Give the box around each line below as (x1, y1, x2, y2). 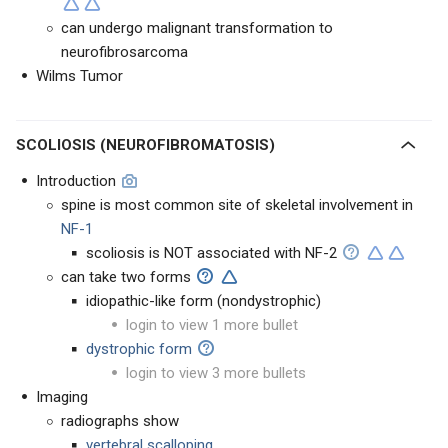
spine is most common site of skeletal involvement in (61, 196, 413, 214)
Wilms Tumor (36, 67, 123, 85)
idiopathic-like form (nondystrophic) (86, 292, 321, 310)
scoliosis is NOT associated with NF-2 (86, 244, 337, 262)
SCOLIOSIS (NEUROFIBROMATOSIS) (26, 136, 275, 154)
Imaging (36, 388, 88, 406)
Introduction (36, 172, 116, 190)
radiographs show (61, 412, 179, 430)
